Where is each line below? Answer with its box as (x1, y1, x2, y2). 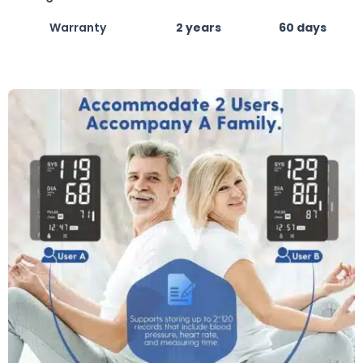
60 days (279, 19, 327, 36)
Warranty (49, 19, 106, 36)
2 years (176, 19, 222, 36)
